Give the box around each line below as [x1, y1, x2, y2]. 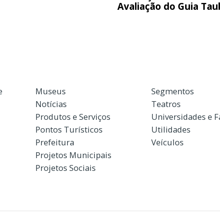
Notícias [35, 98, 67, 110]
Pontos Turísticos [35, 123, 103, 135]
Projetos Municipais [35, 149, 111, 161]
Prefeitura [35, 136, 74, 148]
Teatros [151, 98, 181, 110]
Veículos [151, 136, 184, 148]
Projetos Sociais [35, 162, 96, 173]
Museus [35, 85, 66, 97]
